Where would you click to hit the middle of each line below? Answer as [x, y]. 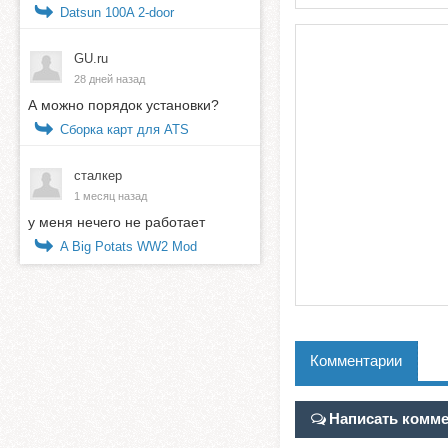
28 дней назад [109, 78]
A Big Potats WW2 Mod [128, 246]
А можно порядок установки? [123, 104]
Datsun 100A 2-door [117, 12]
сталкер [98, 175]
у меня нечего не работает [116, 221]
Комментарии [356, 361]
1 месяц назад [110, 195]
